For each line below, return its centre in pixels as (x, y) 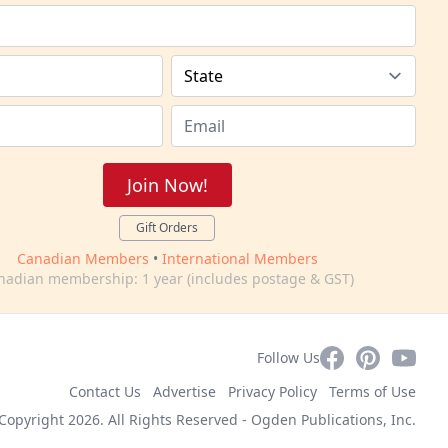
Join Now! (167, 185)
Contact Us (105, 391)
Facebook (355, 357)
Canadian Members (82, 258)
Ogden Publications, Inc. (333, 419)
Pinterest (389, 357)
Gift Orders (167, 227)
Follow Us (288, 357)
